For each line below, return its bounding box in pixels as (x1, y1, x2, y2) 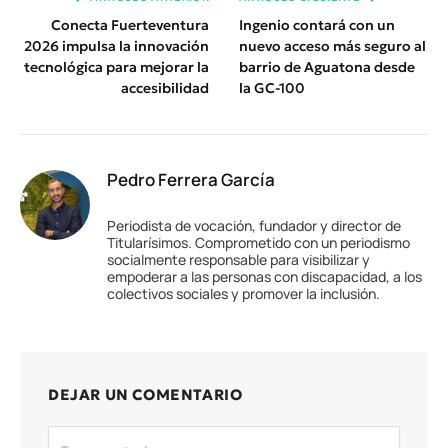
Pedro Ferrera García (107, 168, 275, 192)
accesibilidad (121, 79, 209, 98)
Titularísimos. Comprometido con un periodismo (107, 233, 410, 253)
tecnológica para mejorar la (24, 58, 209, 77)
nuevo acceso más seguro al (239, 37, 426, 56)
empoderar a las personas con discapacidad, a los (107, 267, 422, 287)
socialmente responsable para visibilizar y (107, 250, 370, 270)
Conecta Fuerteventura (51, 16, 209, 35)
